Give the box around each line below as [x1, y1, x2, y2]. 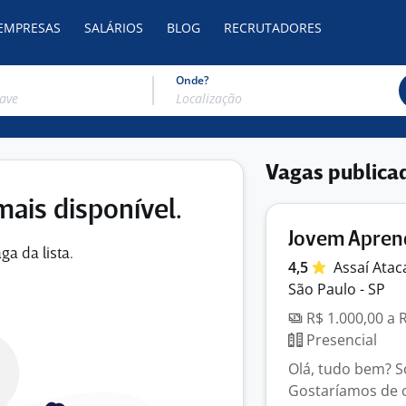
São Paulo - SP [288, 279, 385, 299]
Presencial [303, 330, 377, 350]
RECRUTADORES [224, 19, 322, 36]
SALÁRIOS [84, 19, 143, 36]
